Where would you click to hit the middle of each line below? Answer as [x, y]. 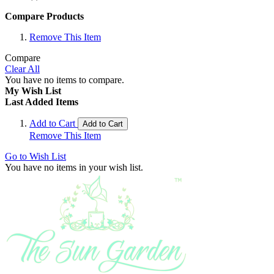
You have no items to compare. [65, 80]
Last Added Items [42, 102]
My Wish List [33, 91]
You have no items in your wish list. [74, 168]
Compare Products [44, 17]
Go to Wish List [35, 157]
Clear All [22, 69]
